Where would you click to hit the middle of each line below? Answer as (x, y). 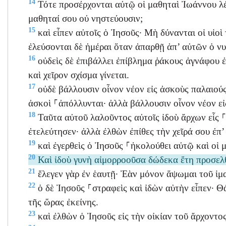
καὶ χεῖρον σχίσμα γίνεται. (79, 75)
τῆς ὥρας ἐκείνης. (63, 202)
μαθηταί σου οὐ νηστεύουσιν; (86, 19)
